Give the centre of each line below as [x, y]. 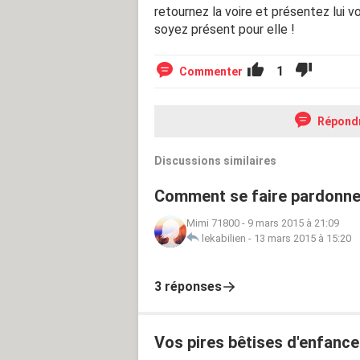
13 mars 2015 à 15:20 [303, 238]
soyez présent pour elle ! [225, 29]
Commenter [211, 71]
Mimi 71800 [213, 223]
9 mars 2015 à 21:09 [293, 223]
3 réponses [188, 286]
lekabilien [224, 238]
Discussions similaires [215, 160]
